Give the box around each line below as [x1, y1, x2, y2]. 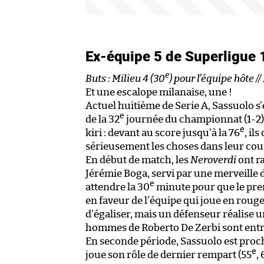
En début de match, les [85, 154, 190, 165]
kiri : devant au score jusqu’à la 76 [85, 127, 240, 138]
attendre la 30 [85, 181, 150, 192]
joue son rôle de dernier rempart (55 [85, 249, 252, 260]
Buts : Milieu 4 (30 [85, 73, 165, 84]
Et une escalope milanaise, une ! [85, 87, 232, 97]
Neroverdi [190, 154, 236, 165]
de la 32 [85, 114, 120, 124]
